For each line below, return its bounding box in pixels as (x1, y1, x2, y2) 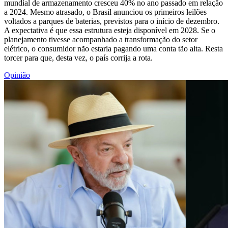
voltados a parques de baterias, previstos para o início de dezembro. (4, 16, 219, 25)
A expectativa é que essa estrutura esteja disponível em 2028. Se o (4, 25, 215, 35)
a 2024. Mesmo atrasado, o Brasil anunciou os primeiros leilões (4, 7, 207, 16)
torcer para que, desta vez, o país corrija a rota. (4, 53, 153, 62)
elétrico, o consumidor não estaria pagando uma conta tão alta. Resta (4, 44, 223, 53)
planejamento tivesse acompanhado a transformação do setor (4, 35, 197, 44)
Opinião (4, 70, 30, 79)
